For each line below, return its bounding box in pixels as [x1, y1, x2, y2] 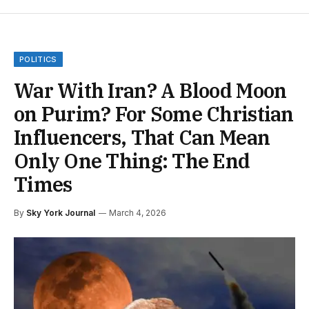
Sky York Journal [26, 207, 95, 218]
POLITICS [19, 54, 57, 64]
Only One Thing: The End [14, 147, 250, 174]
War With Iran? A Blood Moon [14, 77, 287, 103]
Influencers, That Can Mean [14, 123, 270, 150]
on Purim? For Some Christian [14, 100, 294, 127]
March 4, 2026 [109, 207, 166, 218]
